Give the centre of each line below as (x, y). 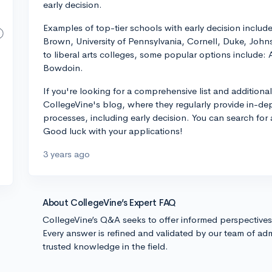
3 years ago (66, 154)
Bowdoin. (63, 68)
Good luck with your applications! (113, 131)
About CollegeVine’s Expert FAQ (109, 202)
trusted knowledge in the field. (105, 246)
